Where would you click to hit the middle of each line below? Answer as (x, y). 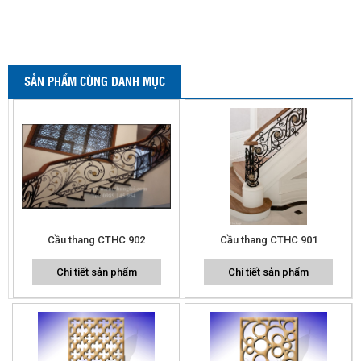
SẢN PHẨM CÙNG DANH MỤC (95, 81)
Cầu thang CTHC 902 (96, 239)
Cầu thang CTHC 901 (268, 239)
